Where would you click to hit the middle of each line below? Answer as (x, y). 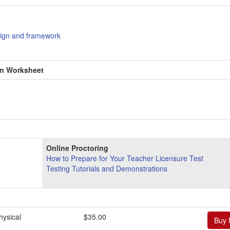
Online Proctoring (77, 148)
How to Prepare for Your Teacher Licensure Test (125, 158)
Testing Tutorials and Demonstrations (107, 168)
